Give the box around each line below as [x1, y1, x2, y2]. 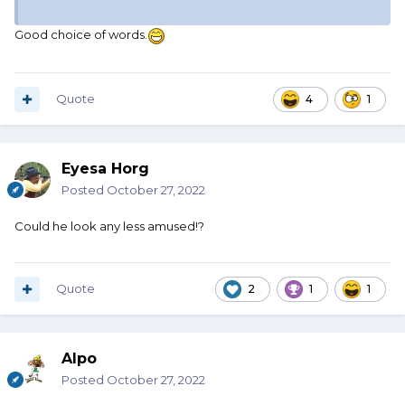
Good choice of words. [14, 27, 147, 42]
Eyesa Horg [61, 160, 149, 178]
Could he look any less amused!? [14, 219, 204, 234]
